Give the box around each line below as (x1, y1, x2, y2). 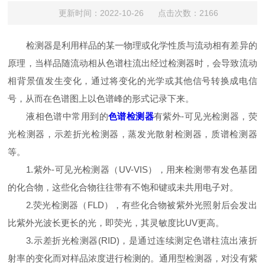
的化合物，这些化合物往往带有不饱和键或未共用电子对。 (8, 182, 239, 192)
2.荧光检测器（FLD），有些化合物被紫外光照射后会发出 (8, 200, 257, 210)
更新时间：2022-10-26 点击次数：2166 (58, 8, 218, 18)
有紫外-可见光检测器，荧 (154, 111, 257, 121)
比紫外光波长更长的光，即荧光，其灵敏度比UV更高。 (8, 218, 225, 228)
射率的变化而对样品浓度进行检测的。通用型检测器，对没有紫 (8, 253, 257, 263)
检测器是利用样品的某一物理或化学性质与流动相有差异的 (8, 40, 257, 50)
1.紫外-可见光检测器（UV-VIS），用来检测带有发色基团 (8, 164, 257, 174)
